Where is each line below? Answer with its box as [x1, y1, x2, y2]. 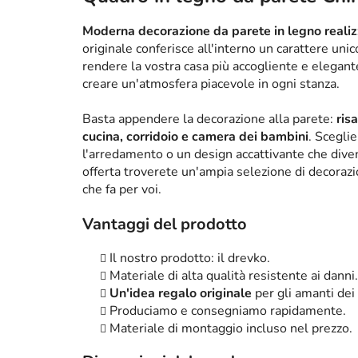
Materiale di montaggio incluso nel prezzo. [109, 320, 352, 338]
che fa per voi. [82, 181, 161, 199]
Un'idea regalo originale [109, 284, 252, 303]
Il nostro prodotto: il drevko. [109, 249, 270, 268]
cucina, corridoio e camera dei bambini [82, 128, 308, 146]
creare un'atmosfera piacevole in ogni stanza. [82, 75, 340, 93]
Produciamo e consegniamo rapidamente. [109, 302, 346, 320]
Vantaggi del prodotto [82, 213, 247, 236]
